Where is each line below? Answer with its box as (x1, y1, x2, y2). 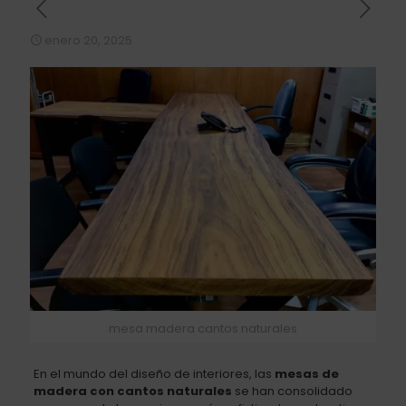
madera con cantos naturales (33, 382, 232, 400)
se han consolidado (231, 382, 353, 400)
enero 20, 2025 (44, 32, 132, 49)
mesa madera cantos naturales (109, 319, 297, 337)
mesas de (274, 364, 339, 382)
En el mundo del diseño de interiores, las (33, 364, 275, 382)
